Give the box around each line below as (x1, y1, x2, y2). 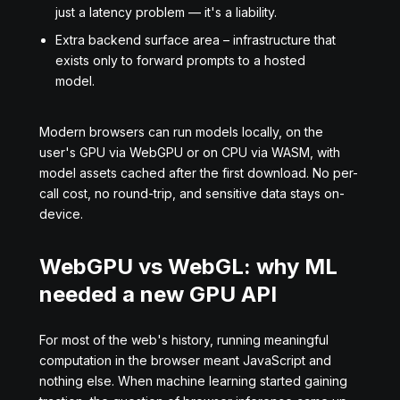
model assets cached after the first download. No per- (39, 165, 358, 180)
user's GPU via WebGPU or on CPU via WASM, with (39, 145, 340, 160)
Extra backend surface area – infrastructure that (55, 32, 336, 47)
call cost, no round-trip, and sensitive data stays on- (39, 186, 345, 201)
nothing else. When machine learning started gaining (39, 373, 347, 388)
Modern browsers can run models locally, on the (39, 124, 323, 139)
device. (39, 206, 83, 221)
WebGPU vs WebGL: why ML (39, 254, 337, 279)
